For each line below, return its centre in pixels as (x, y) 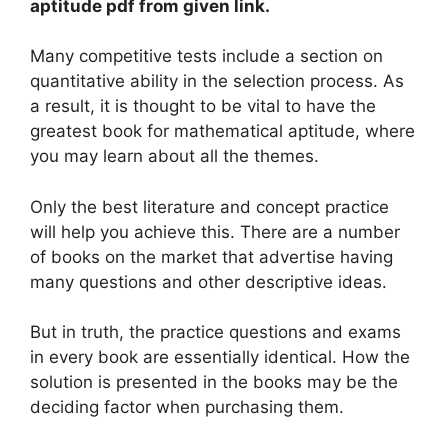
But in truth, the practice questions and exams (215, 332)
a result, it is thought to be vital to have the (203, 106)
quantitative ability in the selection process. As (217, 81)
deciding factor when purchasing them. (187, 407)
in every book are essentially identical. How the (220, 357)
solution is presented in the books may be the (214, 382)
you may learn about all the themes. (174, 156)
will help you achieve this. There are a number (215, 231)
